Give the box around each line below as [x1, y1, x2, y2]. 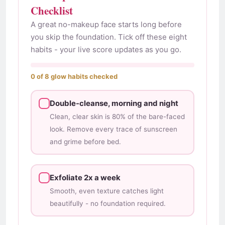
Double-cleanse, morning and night [49, 98, 178, 108]
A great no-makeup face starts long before [31, 20, 182, 30]
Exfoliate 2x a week [49, 172, 121, 182]
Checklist [31, 3, 73, 19]
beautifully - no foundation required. [49, 199, 166, 207]
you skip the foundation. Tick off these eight [31, 32, 187, 42]
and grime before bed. [49, 137, 121, 146]
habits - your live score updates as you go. [31, 45, 181, 55]
